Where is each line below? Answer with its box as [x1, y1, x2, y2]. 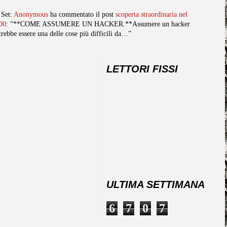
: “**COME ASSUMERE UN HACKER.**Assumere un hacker [6, 20, 190, 28]
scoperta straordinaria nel [116, 10, 187, 18]
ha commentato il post [48, 10, 116, 18]
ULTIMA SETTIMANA [106, 178, 205, 190]
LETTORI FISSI [106, 63, 178, 74]
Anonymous [14, 10, 48, 18]
